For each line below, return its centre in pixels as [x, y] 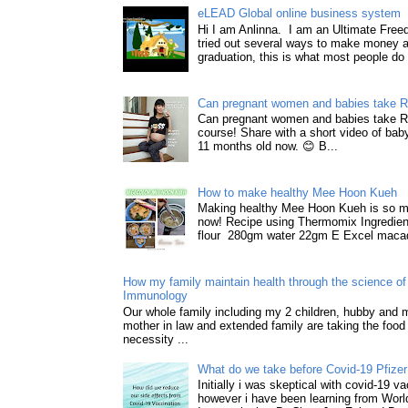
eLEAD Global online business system [300, 14]
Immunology [155, 295]
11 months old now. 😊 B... [268, 147]
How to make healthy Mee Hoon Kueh [298, 192]
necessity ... [156, 339]
